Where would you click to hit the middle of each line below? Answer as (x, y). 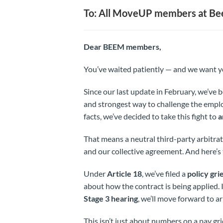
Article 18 (124, 173)
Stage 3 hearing (111, 198)
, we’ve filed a (164, 173)
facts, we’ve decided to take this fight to (151, 116)
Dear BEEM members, (122, 46)
